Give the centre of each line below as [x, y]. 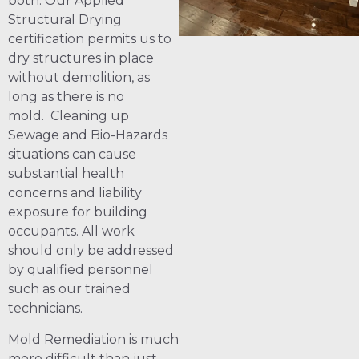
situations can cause [72, 155]
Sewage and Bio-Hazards [88, 135]
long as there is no [66, 97]
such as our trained [69, 289]
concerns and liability [75, 193]
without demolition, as [79, 78]
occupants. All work [71, 232]
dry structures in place [81, 58]
